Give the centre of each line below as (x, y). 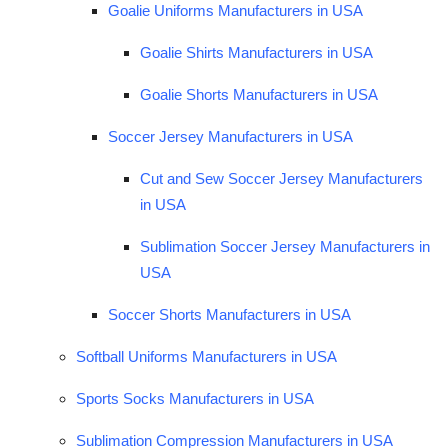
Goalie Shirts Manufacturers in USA (256, 52)
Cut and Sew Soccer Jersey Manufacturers (281, 178)
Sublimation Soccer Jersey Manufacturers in (285, 246)
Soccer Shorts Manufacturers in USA (229, 314)
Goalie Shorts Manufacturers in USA (259, 94)
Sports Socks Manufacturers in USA (195, 398)
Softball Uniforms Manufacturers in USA (206, 356)
